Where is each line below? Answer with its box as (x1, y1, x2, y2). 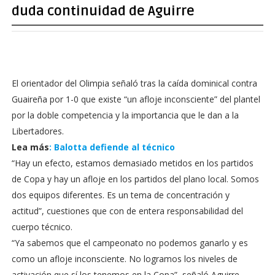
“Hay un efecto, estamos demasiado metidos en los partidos (11, 157, 254, 169)
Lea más (11, 141, 49, 153)
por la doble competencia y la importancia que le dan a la (11, 109, 239, 121)
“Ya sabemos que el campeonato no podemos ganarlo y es (11, 237, 248, 249)
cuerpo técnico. (11, 221, 72, 233)
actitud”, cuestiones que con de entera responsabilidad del (11, 205, 243, 217)
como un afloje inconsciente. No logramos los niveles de (11, 253, 238, 265)
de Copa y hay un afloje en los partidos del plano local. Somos (11, 173, 259, 185)
